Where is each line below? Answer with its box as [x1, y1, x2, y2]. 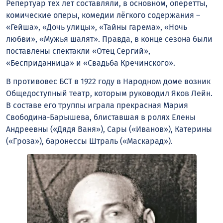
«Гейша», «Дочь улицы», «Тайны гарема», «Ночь [6, 22, 187, 32]
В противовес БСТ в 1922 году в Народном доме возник [6, 77, 211, 87]
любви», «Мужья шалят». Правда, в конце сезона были [6, 34, 213, 44]
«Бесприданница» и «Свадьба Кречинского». [6, 58, 175, 68]
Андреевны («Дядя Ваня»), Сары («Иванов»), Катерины [6, 124, 212, 134]
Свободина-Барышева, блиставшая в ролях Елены [6, 112, 196, 122]
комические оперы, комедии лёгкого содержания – [6, 10, 200, 20]
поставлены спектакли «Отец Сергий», [6, 46, 150, 56]
